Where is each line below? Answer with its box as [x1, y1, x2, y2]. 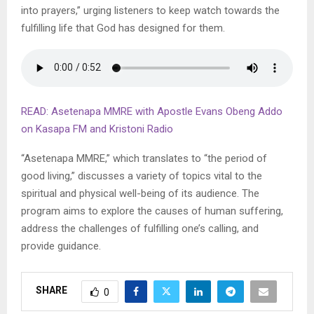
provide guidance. [21, 239, 101, 252]
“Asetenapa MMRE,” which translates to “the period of [21, 151, 267, 165]
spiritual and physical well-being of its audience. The [21, 186, 259, 200]
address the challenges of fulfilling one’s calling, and [21, 221, 259, 235]
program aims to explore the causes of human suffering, [21, 204, 283, 217]
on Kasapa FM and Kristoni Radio [21, 122, 173, 135]
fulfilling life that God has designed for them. [21, 21, 225, 34]
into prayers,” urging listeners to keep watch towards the [21, 4, 280, 17]
